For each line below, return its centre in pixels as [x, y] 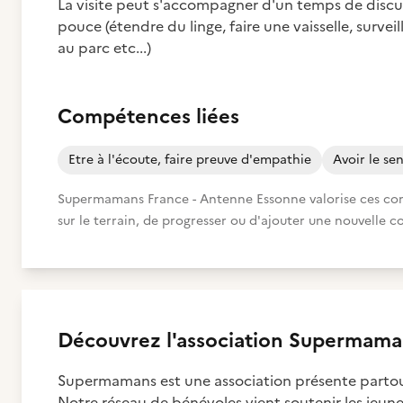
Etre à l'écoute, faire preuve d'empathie [190, 160]
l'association [225, 340]
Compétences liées [148, 116]
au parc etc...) [104, 48]
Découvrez [112, 340]
